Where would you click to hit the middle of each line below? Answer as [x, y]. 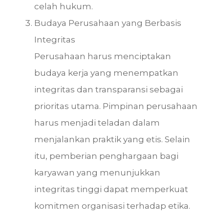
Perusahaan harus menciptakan [103, 56]
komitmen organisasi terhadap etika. [112, 206]
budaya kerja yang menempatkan [106, 73]
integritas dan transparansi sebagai [109, 89]
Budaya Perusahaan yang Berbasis [108, 23]
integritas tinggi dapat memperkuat [111, 189]
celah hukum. [64, 6]
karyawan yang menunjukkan [97, 172]
